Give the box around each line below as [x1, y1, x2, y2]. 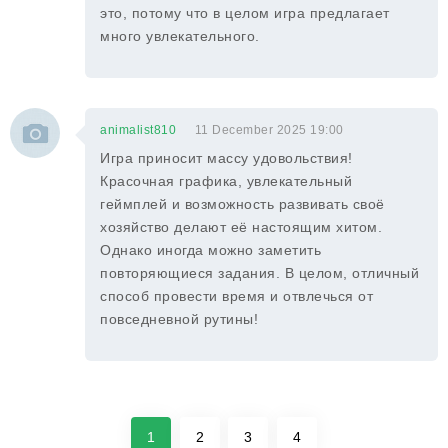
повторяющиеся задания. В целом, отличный [100, 265, 419, 281]
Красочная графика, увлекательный [100, 173, 352, 189]
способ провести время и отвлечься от [100, 288, 373, 304]
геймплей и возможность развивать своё [100, 196, 385, 212]
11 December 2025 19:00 [194, 123, 344, 137]
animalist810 [100, 123, 176, 137]
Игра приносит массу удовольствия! [100, 150, 353, 166]
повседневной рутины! [100, 311, 258, 327]
